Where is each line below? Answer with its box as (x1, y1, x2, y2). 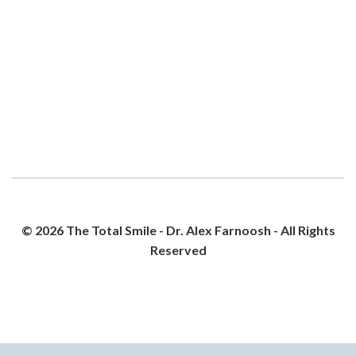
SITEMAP (206, 265, 254, 279)
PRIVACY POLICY (102, 265, 190, 279)
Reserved (149, 242, 207, 257)
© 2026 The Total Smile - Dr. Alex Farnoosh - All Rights (21, 222, 335, 238)
